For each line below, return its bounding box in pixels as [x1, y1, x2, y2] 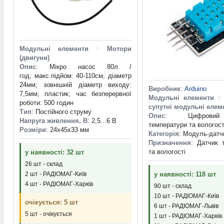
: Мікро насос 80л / [36, 63, 131, 71]
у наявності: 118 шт [154, 170, 216, 178]
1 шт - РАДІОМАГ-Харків [154, 212, 222, 220]
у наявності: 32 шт [25, 148, 84, 156]
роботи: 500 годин [19, 99, 73, 107]
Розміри [19, 126, 46, 134]
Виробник [148, 85, 180, 93]
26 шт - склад [25, 160, 62, 168]
